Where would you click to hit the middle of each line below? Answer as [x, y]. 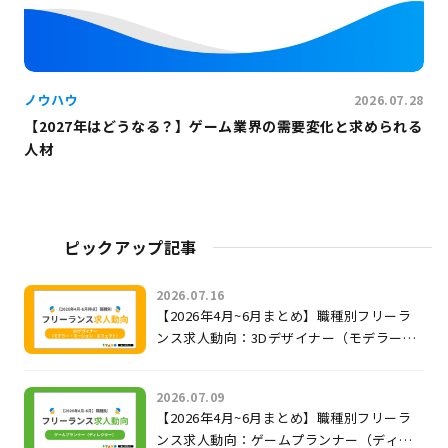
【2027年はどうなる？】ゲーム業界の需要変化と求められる [223, 126]
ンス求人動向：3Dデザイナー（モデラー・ [286, 338]
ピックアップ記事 [131, 247]
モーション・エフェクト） [237, 360]
